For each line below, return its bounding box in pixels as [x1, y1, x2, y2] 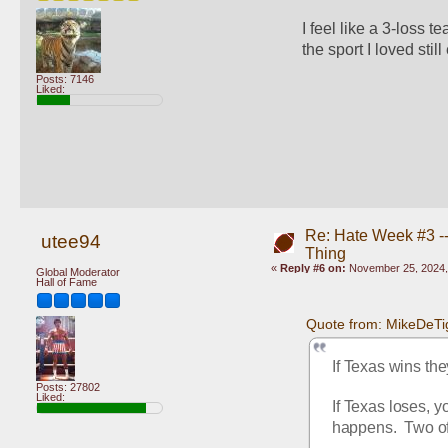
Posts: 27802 [36, 380, 100, 393]
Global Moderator [36, 266, 120, 279]
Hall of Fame [36, 276, 97, 289]
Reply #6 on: [279, 261, 346, 274]
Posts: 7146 [36, 73, 94, 86]
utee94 [40, 230, 101, 252]
